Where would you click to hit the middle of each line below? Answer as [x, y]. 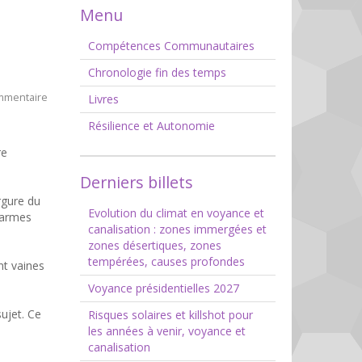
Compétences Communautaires [171, 46]
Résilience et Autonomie [151, 126]
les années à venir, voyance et [166, 331]
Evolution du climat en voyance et [176, 213]
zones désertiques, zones [154, 246]
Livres [103, 99]
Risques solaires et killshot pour [170, 315]
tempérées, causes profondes [166, 262]
